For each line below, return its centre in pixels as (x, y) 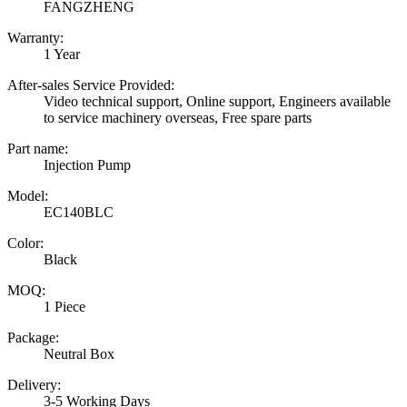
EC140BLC (79, 213)
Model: (28, 196)
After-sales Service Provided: (91, 85)
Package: (33, 338)
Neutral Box (79, 354)
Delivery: (34, 385)
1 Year (62, 55)
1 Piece (65, 307)
